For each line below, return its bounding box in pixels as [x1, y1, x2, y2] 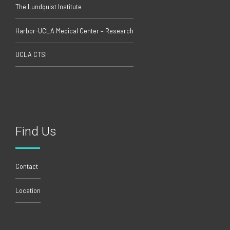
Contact [15, 162, 38, 171]
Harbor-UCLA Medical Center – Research [15, 26, 133, 35]
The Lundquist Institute [15, 3, 82, 11]
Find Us [15, 124, 56, 139]
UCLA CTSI [15, 50, 47, 59]
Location [15, 186, 41, 195]
